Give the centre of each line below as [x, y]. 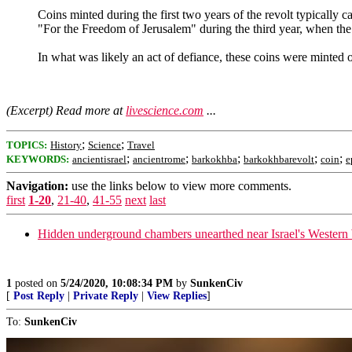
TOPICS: [27, 145]
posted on [36, 283]
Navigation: [37, 186]
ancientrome [159, 159]
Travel [141, 145]
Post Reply [39, 296]
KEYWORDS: [38, 159]
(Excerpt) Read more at [66, 110]
